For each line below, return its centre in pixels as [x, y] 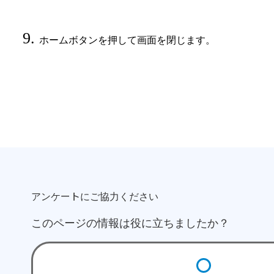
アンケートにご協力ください [95, 195]
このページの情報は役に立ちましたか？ [131, 222]
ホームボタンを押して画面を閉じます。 [127, 40]
